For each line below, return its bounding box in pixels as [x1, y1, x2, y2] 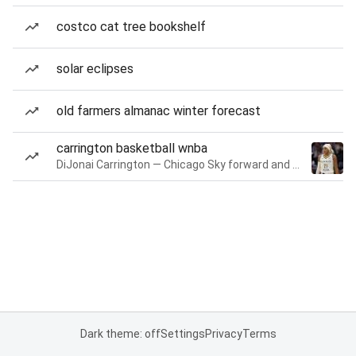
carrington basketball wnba [56, 141, 207, 156]
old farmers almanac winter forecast [56, 103, 261, 118]
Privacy [204, 327, 242, 340]
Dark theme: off [79, 327, 161, 340]
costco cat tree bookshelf [56, 19, 206, 34]
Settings [160, 327, 205, 340]
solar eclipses [56, 61, 133, 76]
